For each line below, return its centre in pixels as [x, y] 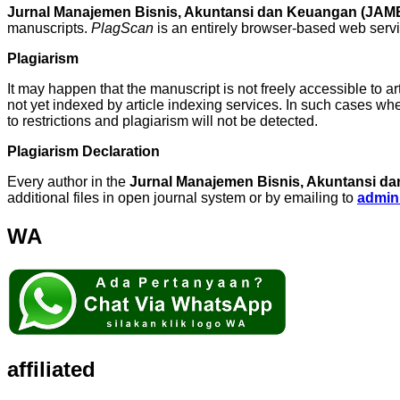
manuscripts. [49, 28]
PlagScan [122, 28]
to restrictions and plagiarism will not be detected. [162, 121]
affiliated [51, 369]
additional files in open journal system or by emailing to [182, 197]
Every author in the [68, 181]
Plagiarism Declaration [83, 151]
